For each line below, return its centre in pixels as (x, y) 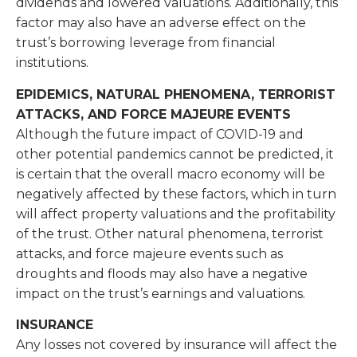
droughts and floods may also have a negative (162, 273)
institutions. (54, 63)
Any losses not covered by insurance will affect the (177, 344)
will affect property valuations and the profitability (176, 214)
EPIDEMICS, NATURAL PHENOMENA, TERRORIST (176, 94)
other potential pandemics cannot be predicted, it (175, 154)
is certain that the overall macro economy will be (171, 174)
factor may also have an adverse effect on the (161, 23)
